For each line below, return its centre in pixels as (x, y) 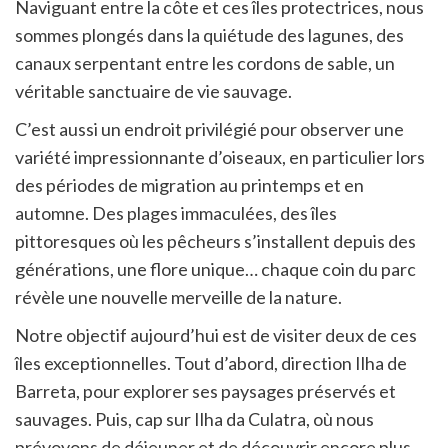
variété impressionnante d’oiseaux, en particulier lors (220, 156)
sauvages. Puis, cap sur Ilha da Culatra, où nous (194, 418)
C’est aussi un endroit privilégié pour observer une (209, 128)
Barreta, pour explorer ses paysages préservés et (205, 390)
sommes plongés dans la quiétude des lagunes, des (209, 34)
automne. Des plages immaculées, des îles (176, 212)
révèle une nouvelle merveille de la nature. (178, 296)
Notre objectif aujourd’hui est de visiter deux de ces (216, 334)
